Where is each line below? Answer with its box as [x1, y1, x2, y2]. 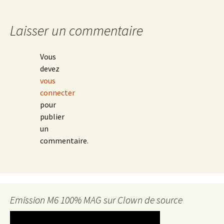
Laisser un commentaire [10, 21, 143, 39]
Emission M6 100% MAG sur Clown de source [10, 193, 182, 206]
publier [40, 111, 64, 121]
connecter [40, 87, 75, 97]
